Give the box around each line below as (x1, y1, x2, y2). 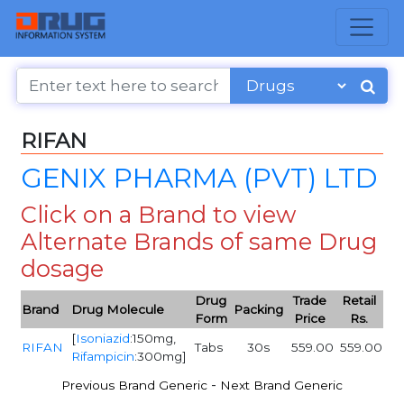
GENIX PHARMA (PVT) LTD (20, 161, 378, 194)
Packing (233, 301, 283, 317)
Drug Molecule (70, 301, 164, 317)
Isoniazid (75, 330, 130, 345)
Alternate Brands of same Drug (20, 227, 377, 256)
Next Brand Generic (220, 378, 343, 393)
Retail (341, 292, 376, 308)
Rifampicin (70, 348, 134, 363)
